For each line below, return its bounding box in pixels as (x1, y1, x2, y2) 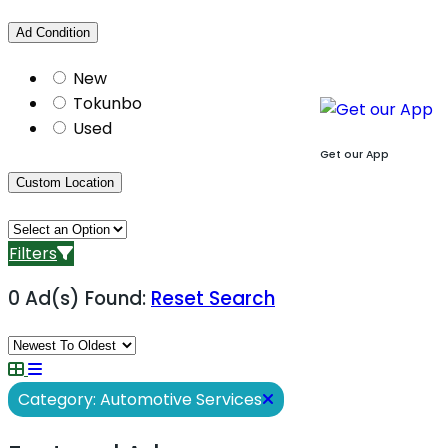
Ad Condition (16, 24, 90, 40)
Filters (9, 241, 57, 265)
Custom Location (16, 174, 114, 190)
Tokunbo (73, 91, 142, 115)
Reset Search (151, 285, 275, 313)
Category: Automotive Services (18, 387, 262, 411)
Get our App (320, 146, 389, 162)
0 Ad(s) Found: (8, 285, 146, 313)
